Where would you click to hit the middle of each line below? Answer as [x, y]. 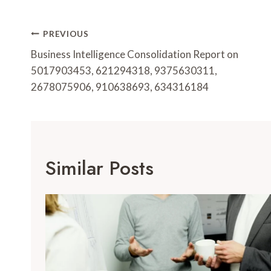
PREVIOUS [66, 34]
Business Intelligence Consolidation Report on [135, 54]
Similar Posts [100, 168]
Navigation [76, 58]
